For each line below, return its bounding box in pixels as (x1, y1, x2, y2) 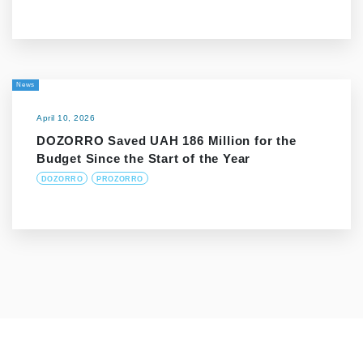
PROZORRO (96, 175, 143, 184)
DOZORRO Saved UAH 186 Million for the (36, 134, 297, 148)
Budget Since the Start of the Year (36, 152, 251, 166)
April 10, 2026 (36, 113, 95, 123)
